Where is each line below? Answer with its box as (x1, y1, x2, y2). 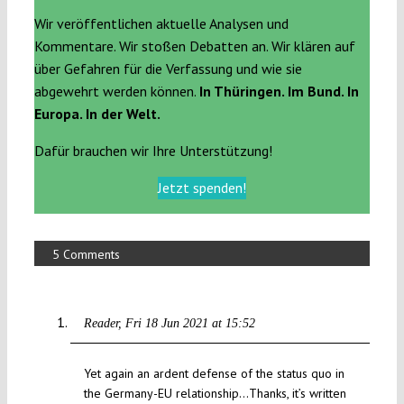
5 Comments (51, 246, 120, 263)
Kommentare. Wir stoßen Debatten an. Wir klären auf (33, 37, 355, 56)
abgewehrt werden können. (33, 82, 199, 101)
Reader (83, 317, 118, 331)
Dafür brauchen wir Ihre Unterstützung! (33, 142, 272, 161)
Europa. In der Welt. (33, 105, 161, 124)
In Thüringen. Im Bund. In (198, 82, 359, 101)
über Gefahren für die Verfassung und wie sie (33, 60, 302, 78)
